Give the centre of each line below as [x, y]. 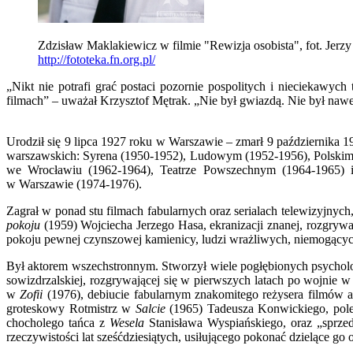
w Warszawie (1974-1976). [74, 184]
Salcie [150, 309]
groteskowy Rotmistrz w [71, 309]
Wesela [127, 323]
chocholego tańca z [58, 323]
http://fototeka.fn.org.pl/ [97, 60]
